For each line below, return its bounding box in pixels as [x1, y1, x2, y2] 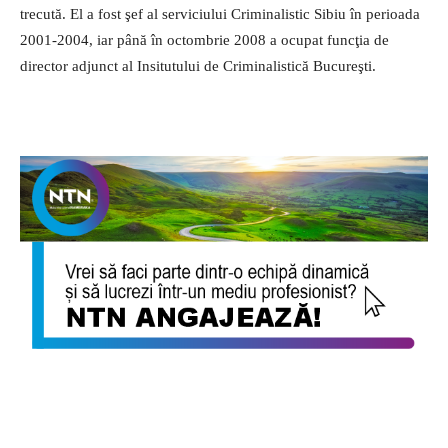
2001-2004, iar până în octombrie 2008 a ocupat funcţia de [20, 31, 389, 48]
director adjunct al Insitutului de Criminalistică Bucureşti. [20, 57, 376, 74]
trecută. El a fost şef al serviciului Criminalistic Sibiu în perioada [20, 5, 420, 22]
